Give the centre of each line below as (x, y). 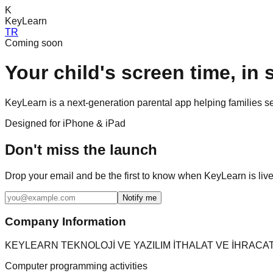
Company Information (66, 222)
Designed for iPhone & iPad (65, 123)
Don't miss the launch (81, 149)
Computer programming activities (76, 266)
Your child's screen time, (120, 73)
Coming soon (34, 43)
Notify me (140, 197)
